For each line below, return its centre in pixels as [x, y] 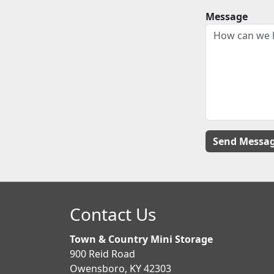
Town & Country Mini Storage [141, 239]
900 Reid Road [102, 254]
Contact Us [113, 214]
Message [226, 16]
